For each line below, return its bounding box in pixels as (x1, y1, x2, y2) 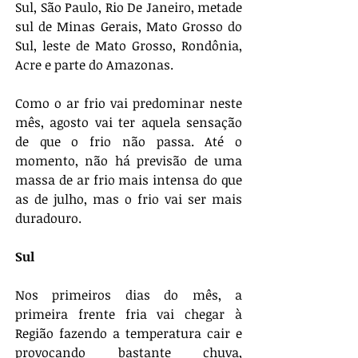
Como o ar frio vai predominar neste (15, 93, 242, 112)
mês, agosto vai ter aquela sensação (15, 113, 242, 131)
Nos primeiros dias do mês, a (15, 285, 242, 304)
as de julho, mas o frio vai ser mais (15, 189, 242, 208)
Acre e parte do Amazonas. (15, 55, 173, 74)
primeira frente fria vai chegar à (15, 304, 242, 323)
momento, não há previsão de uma (15, 151, 242, 169)
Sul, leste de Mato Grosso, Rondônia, (15, 36, 242, 54)
